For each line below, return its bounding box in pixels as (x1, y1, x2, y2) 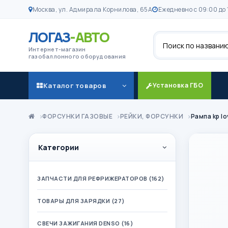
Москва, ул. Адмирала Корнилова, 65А (32, 5, 152, 14)
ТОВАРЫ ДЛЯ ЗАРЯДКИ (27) (37, 196, 125, 205)
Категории (38, 142, 79, 152)
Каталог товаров (43, 80, 106, 90)
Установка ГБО (152, 81, 203, 90)
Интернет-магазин (28, 45, 86, 53)
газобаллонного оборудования (28, 52, 126, 60)
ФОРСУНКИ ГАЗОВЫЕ (42, 112, 112, 121)
